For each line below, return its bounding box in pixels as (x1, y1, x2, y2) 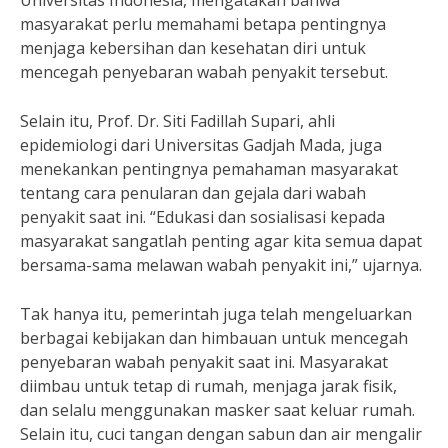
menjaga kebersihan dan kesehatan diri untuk (20, 37, 366, 59)
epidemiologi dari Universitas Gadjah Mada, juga (20, 134, 382, 156)
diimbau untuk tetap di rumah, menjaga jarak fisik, (20, 375, 397, 397)
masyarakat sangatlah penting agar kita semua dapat (20, 230, 422, 252)
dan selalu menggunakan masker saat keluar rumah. (20, 399, 415, 421)
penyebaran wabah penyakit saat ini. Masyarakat (20, 351, 388, 373)
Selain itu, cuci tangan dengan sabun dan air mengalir (20, 423, 422, 445)
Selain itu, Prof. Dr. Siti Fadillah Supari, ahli (20, 110, 335, 132)
